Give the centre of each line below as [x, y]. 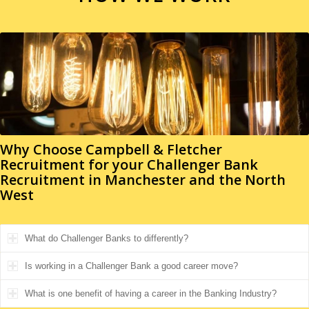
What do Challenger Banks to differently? [107, 239]
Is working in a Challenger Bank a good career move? [131, 266]
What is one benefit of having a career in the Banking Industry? [151, 294]
